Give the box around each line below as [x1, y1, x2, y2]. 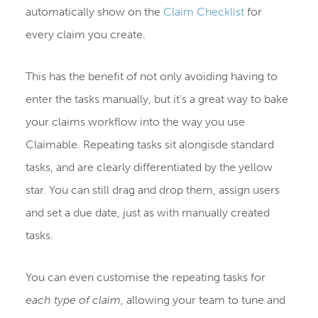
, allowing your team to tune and [120, 292, 285, 307]
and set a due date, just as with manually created [25, 205, 270, 219]
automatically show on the [25, 4, 163, 18]
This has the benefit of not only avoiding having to [25, 69, 278, 83]
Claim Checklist [163, 4, 244, 18]
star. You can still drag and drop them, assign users [25, 182, 280, 197]
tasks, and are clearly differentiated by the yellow [25, 160, 273, 174]
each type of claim [25, 292, 121, 307]
